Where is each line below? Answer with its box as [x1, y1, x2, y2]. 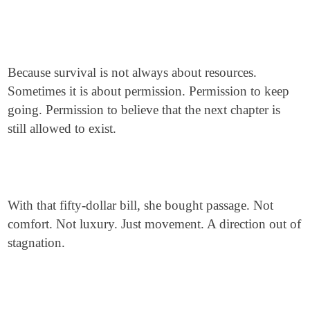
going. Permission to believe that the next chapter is [8, 102, 281, 117]
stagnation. [8, 235, 66, 250]
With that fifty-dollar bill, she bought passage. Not [8, 198, 274, 212]
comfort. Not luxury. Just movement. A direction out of [8, 217, 302, 231]
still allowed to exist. [8, 121, 117, 136]
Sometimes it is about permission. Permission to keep [8, 84, 290, 98]
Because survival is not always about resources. [8, 65, 257, 80]
